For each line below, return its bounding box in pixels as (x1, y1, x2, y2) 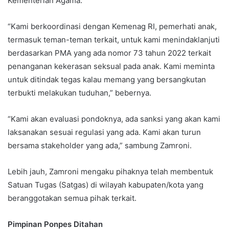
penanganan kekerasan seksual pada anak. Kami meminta (8, 61, 215, 72)
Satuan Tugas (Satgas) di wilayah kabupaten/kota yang (8, 180, 203, 190)
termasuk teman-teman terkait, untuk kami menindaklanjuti (8, 35, 220, 45)
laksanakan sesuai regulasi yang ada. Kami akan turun (8, 127, 201, 138)
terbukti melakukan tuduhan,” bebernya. (8, 88, 151, 98)
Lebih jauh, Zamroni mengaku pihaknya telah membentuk (8, 167, 213, 177)
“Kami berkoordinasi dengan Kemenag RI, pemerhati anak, (8, 21, 217, 32)
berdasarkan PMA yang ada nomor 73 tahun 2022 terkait (8, 48, 211, 58)
